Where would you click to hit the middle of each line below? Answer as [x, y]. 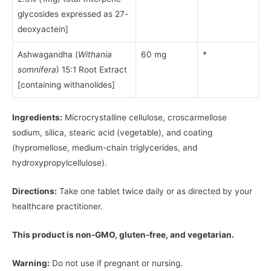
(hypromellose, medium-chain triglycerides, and [105, 148]
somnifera [37, 69]
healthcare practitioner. [57, 207]
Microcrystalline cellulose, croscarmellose [145, 118]
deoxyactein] [43, 29]
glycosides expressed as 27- [73, 14]
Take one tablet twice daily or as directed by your [155, 191]
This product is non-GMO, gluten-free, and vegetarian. [123, 234]
